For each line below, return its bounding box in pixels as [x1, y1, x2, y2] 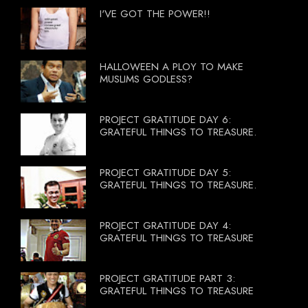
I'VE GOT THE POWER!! [100, 5, 210, 21]
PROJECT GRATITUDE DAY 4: [100, 217, 231, 233]
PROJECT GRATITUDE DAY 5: [100, 164, 231, 180]
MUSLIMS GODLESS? [100, 71, 192, 87]
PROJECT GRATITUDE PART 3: [100, 270, 235, 286]
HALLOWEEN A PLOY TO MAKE [100, 58, 243, 74]
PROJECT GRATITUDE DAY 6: [100, 111, 231, 127]
